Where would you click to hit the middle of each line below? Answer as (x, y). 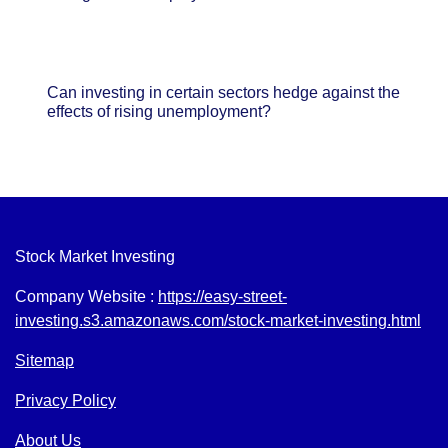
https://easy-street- (222, 296)
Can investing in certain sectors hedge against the (223, 92)
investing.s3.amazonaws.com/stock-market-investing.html (218, 320)
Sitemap (44, 360)
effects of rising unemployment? (159, 111)
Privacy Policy (65, 400)
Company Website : (86, 296)
